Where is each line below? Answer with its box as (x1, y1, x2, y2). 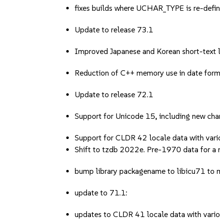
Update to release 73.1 (75, 25, 154, 34)
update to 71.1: (75, 188, 128, 197)
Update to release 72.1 (75, 90, 154, 99)
